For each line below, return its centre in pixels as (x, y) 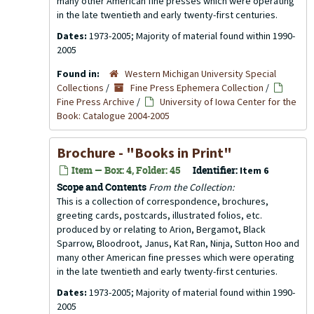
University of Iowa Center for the (228, 102)
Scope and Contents (102, 187)
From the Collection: (191, 187)
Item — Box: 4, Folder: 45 (125, 170)
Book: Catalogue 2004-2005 (113, 116)
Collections (80, 88)
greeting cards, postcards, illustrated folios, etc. (159, 215)
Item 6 (254, 170)
